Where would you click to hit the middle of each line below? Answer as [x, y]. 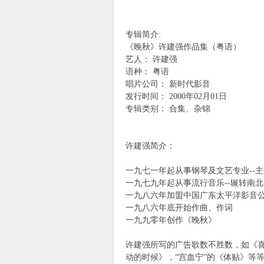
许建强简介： [150, 146]
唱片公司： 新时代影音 [168, 84]
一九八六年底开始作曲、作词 [179, 208]
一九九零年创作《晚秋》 [171, 220]
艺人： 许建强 [154, 59]
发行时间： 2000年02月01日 [176, 96]
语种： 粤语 [147, 72]
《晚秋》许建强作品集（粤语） [183, 47]
